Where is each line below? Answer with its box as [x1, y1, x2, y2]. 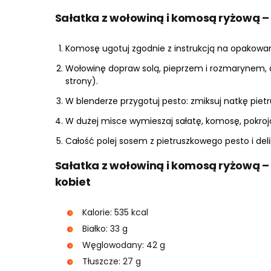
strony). [65, 74, 98, 87]
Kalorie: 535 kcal [82, 206, 148, 218]
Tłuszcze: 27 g [82, 255, 141, 267]
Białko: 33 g [82, 222, 128, 235]
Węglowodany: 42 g [82, 238, 165, 251]
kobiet [54, 174, 91, 189]
